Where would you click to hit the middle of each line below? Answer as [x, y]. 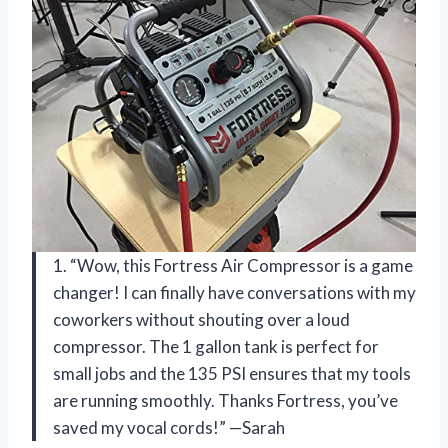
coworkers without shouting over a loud [201, 319]
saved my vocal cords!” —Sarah [169, 427]
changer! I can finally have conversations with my [234, 292]
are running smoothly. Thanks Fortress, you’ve [225, 400]
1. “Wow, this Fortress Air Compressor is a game [233, 265]
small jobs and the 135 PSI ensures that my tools [232, 373]
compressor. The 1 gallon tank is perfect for [216, 346]
